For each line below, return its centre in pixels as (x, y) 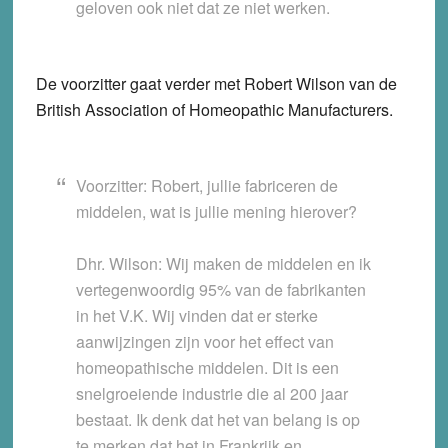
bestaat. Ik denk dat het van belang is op (217, 420)
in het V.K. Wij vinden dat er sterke (196, 316)
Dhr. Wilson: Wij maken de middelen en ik (223, 264)
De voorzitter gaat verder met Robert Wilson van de (216, 84)
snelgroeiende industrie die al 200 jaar (211, 394)
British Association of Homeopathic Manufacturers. (214, 110)
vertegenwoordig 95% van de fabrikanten (220, 290)
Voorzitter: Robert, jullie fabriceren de (206, 186)
